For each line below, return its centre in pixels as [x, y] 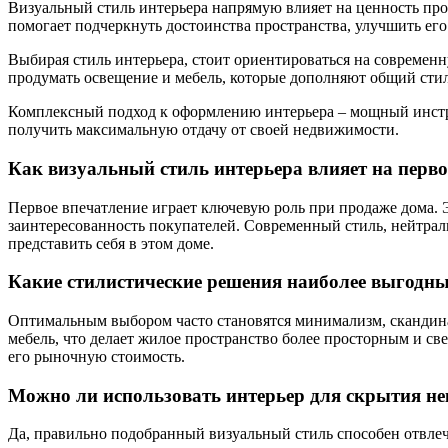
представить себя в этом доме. [111, 243]
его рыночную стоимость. [96, 356]
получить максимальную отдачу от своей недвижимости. [203, 130]
